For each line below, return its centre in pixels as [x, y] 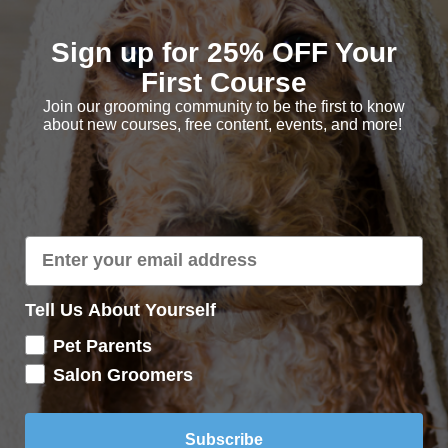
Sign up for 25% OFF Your [224, 52]
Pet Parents [102, 345]
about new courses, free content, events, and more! [222, 124]
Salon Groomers [123, 374]
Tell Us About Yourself [120, 309]
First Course [224, 82]
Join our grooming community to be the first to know [224, 106]
